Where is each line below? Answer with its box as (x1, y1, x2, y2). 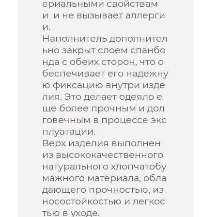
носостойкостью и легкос (42, 195, 166, 207)
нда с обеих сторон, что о (42, 55, 164, 67)
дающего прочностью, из (42, 183, 164, 195)
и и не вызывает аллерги (42, 9, 166, 21)
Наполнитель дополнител (42, 32, 168, 44)
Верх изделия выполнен (42, 137, 161, 149)
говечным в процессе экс (42, 113, 167, 125)
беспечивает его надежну (42, 67, 169, 79)
